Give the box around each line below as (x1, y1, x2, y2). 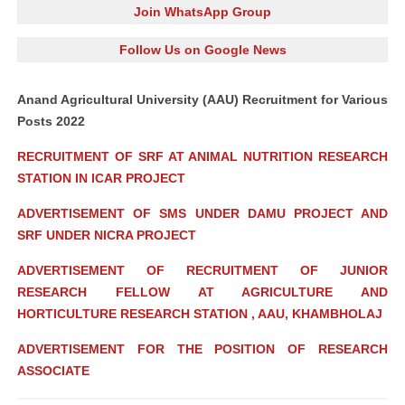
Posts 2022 (17, 114, 85, 128)
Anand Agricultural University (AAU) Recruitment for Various (17, 92, 388, 107)
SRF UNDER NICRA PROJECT (17, 228, 196, 242)
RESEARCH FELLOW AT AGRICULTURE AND (17, 285, 388, 299)
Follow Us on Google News (118, 42, 287, 57)
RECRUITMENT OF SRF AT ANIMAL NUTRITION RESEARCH (17, 149, 388, 164)
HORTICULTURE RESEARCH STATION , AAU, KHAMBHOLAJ (17, 306, 382, 321)
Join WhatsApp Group (134, 5, 271, 19)
